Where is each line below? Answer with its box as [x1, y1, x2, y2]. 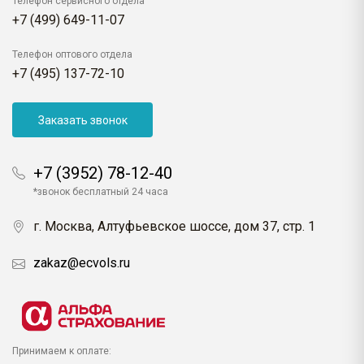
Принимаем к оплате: [12, 345, 111, 357]
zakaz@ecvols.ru [33, 255, 130, 271]
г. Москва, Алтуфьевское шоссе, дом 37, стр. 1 [33, 219, 315, 235]
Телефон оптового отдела [12, 49, 132, 61]
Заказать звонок [37, 113, 128, 127]
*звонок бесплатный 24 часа [33, 186, 168, 198]
